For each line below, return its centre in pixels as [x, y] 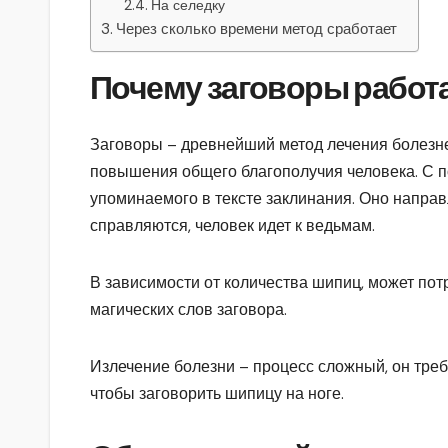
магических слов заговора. [188, 310]
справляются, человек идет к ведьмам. [232, 226]
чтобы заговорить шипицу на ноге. [217, 394]
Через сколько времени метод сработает [257, 28]
